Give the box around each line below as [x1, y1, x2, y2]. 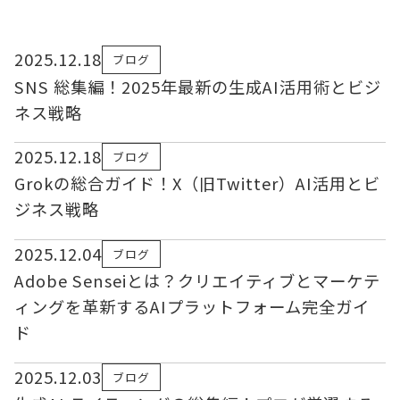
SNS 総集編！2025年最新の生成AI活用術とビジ [13, 74, 381, 98]
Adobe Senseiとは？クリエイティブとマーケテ [13, 269, 380, 293]
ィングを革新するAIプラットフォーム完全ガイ [13, 295, 370, 319]
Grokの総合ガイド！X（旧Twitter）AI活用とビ [13, 171, 380, 196]
